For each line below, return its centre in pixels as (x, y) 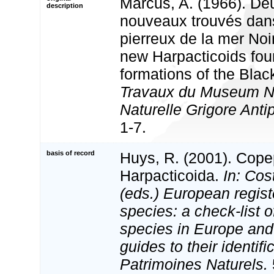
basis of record (71, 153)
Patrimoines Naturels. (194, 264)
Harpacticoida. (172, 175)
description (65, 5)
